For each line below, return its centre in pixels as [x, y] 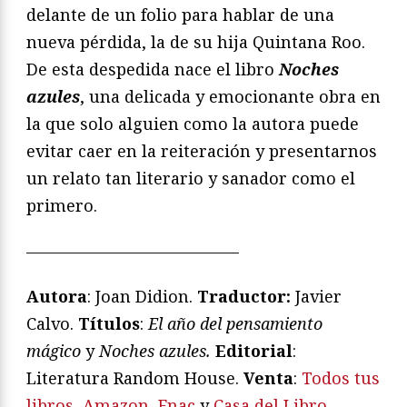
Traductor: [246, 296]
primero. [62, 205]
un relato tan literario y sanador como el [191, 178]
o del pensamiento [254, 323]
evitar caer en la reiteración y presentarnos [202, 150]
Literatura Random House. [135, 377]
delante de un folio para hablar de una [180, 14]
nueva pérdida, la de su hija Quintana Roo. [196, 41]
